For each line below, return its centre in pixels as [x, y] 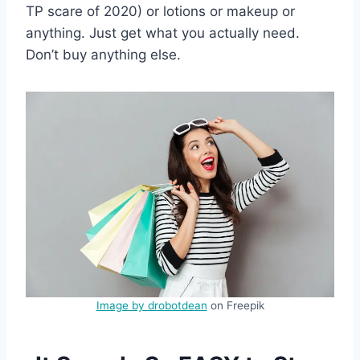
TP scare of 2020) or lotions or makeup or [160, 11]
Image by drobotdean [151, 305]
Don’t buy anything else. [103, 54]
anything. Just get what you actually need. [163, 33]
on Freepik [235, 305]
